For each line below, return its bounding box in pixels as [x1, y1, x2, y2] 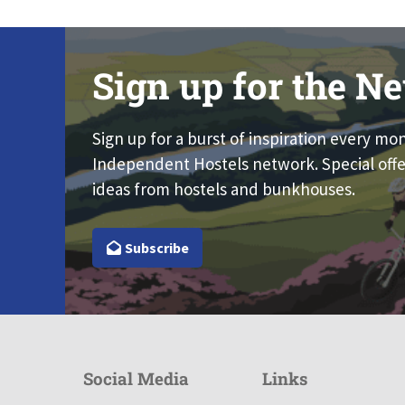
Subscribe [121, 238, 189, 257]
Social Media [83, 366, 189, 390]
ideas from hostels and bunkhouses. [92, 178, 355, 201]
